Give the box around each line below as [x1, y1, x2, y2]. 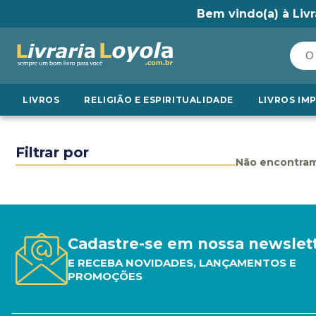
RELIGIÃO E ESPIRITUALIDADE [84, 95, 233, 105]
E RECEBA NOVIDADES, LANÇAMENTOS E [68, 256, 296, 269]
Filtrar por [16, 144, 89, 161]
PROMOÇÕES [68, 269, 142, 283]
